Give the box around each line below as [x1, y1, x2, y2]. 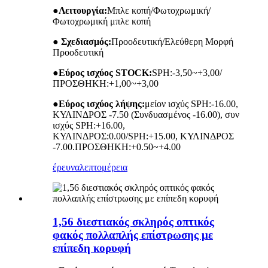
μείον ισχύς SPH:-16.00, [145, 98, 238, 109]
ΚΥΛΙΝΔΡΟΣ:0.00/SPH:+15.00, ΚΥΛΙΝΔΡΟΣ [53, 130, 234, 141]
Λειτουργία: [59, 5, 107, 16]
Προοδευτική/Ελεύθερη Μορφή [111, 36, 233, 47]
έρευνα [53, 162, 80, 172]
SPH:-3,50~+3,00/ [152, 67, 222, 78]
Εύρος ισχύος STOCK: [59, 67, 152, 78]
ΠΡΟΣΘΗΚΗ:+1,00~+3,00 [53, 78, 159, 89]
